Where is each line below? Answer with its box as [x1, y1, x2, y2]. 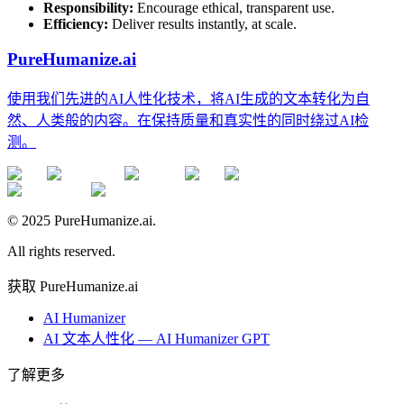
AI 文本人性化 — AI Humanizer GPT [43, 330, 270, 346]
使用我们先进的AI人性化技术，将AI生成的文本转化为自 [7, 90, 370, 106]
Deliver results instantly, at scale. [108, 16, 297, 32]
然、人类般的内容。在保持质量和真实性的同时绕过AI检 [7, 112, 369, 128]
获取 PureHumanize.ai [7, 278, 138, 294]
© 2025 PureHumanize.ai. [7, 212, 156, 228]
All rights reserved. [7, 243, 115, 259]
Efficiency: [43, 16, 108, 32]
